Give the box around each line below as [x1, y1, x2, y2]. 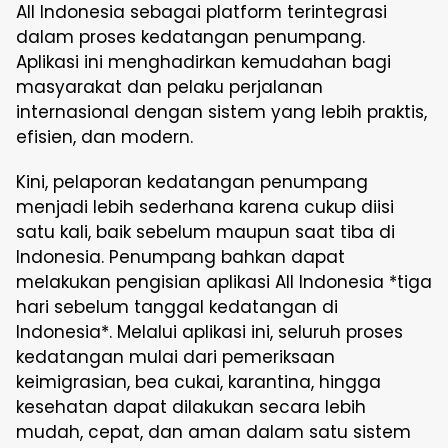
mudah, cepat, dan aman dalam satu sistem [16, 420, 411, 444]
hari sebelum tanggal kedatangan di [16, 295, 338, 319]
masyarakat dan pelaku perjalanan [16, 75, 323, 99]
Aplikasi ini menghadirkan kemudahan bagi [16, 50, 391, 74]
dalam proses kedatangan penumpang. [16, 25, 365, 49]
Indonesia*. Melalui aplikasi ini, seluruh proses [16, 320, 403, 344]
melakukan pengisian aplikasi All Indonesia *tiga [16, 270, 432, 294]
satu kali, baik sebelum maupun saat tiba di [16, 220, 395, 244]
